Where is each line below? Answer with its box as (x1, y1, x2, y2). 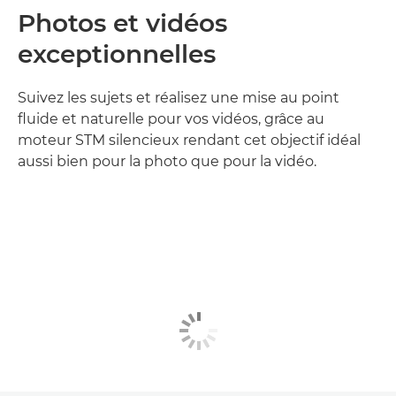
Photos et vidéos (18, 7, 227, 38)
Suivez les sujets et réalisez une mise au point (18, 88, 339, 106)
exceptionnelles (18, 38, 216, 69)
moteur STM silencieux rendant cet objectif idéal (18, 131, 361, 148)
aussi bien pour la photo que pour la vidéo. (18, 152, 316, 170)
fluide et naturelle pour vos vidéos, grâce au (18, 110, 324, 127)
